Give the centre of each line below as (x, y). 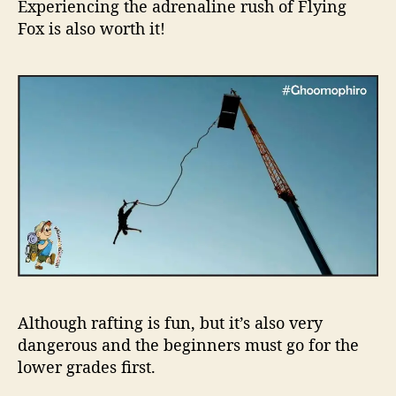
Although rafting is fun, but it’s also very (170, 322)
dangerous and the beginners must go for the (188, 344)
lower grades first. (87, 366)
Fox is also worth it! (91, 28)
